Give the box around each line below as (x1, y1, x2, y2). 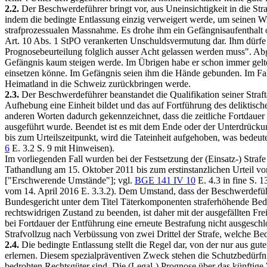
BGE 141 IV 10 (135, 175, 195, 185)
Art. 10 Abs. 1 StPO (5, 36, 81, 46)
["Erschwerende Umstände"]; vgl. (5, 175, 135, 185)
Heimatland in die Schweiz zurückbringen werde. (5, 79, 191, 89)
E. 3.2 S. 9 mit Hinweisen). (10, 143, 114, 153)
